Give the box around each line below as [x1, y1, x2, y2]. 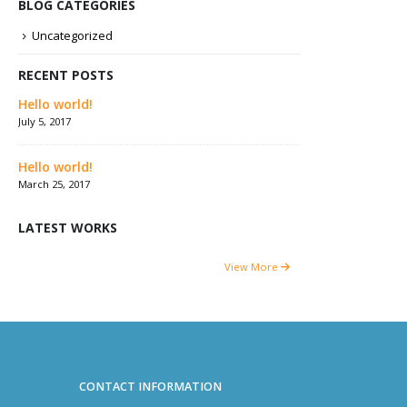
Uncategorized [32, 27, 113, 44]
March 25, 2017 [18, 177, 90, 192]
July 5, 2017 [18, 114, 71, 129]
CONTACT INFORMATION [79, 379, 222, 394]
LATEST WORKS [18, 219, 117, 237]
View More [224, 260, 281, 274]
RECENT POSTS [18, 66, 114, 84]
